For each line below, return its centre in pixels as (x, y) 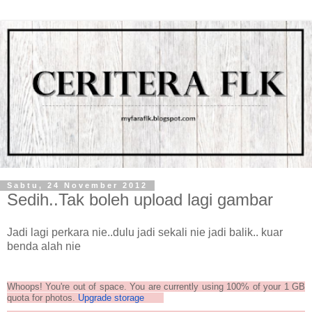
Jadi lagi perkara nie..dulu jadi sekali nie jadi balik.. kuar (145, 233)
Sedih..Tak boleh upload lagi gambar (140, 199)
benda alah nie (44, 247)
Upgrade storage (111, 298)
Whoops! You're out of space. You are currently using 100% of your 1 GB (156, 287)
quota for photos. (42, 298)
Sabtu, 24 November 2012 (77, 186)
